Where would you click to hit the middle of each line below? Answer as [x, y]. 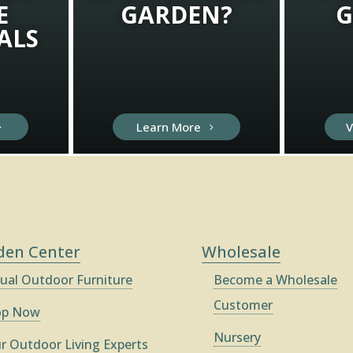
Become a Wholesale [276, 279]
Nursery [238, 337]
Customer [243, 305]
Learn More [169, 126]
